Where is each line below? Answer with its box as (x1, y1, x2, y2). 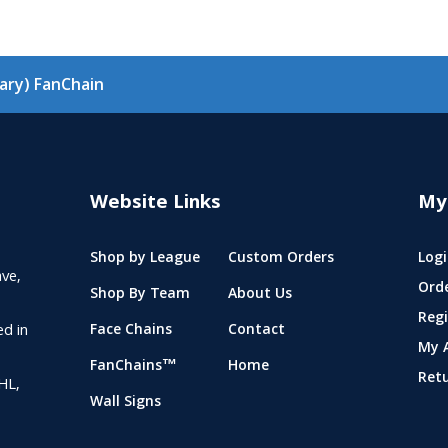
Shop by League (89, 246, 200, 271)
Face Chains (89, 318, 172, 343)
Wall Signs (89, 390, 161, 415)
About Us (227, 282, 292, 307)
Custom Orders (227, 246, 334, 271)
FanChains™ (89, 354, 177, 379)
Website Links (89, 187, 221, 220)
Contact (227, 318, 285, 343)
